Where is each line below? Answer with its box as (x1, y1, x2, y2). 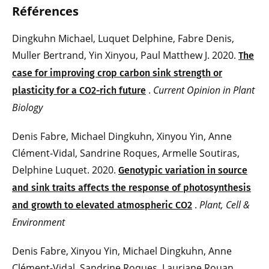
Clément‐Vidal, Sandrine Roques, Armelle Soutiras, (12, 147, 240, 160)
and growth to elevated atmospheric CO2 (12, 199, 192, 211)
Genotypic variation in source (118, 165, 247, 177)
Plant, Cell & (199, 198, 250, 212)
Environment (12, 216, 65, 229)
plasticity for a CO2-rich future (12, 85, 146, 97)
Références (12, 3, 79, 20)
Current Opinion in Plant (153, 83, 255, 97)
